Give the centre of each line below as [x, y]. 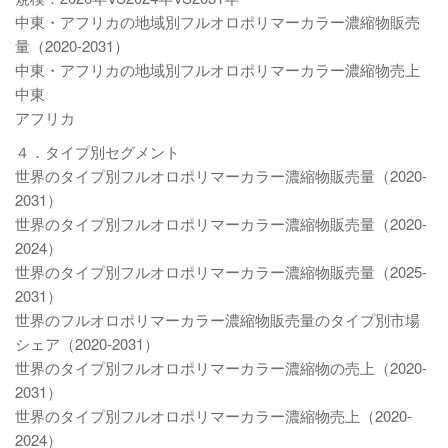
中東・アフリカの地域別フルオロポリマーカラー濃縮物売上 [217, 69]
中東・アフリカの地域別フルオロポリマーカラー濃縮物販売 [217, 21]
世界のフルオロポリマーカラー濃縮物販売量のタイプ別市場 [217, 319]
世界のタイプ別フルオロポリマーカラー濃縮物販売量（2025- [221, 271]
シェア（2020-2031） [87, 343]
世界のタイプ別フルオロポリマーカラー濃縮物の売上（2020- [221, 367]
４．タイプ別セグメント [97, 151]
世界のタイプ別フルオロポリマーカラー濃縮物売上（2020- [213, 415]
